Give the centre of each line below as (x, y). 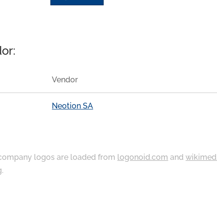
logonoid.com (143, 157)
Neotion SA (73, 106)
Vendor (65, 80)
